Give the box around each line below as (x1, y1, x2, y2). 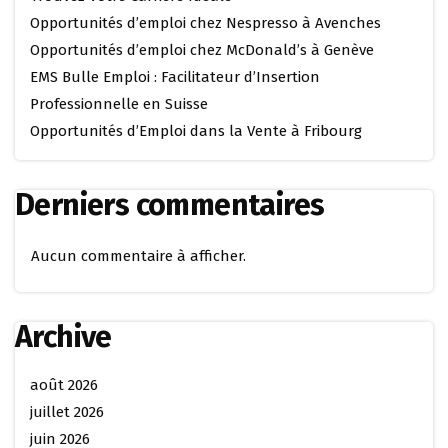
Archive (15, 319, 112, 355)
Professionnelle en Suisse (30, 95, 208, 113)
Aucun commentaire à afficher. (31, 247, 246, 265)
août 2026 (30, 376, 98, 394)
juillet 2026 (30, 403, 104, 421)
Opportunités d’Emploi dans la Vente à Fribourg (30, 122, 362, 140)
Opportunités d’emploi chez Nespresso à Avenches (30, 14, 381, 32)
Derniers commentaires (15, 187, 325, 223)
